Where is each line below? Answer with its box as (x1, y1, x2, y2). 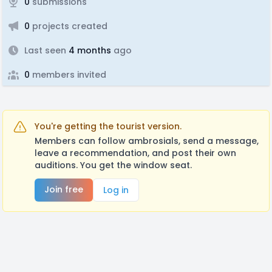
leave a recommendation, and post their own (35, 147, 236, 159)
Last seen (24, 44, 66, 56)
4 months (66, 44, 111, 56)
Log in (103, 184, 129, 196)
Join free (44, 183, 83, 195)
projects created (30, 20, 107, 32)
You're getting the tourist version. (35, 120, 182, 132)
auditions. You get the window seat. (35, 159, 192, 171)
